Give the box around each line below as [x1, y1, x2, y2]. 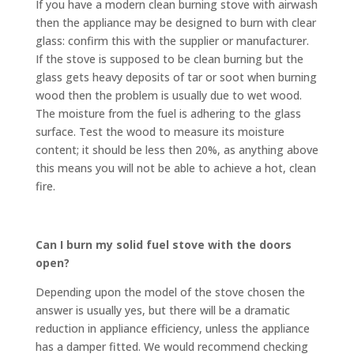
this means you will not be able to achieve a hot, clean [35, 160, 316, 175]
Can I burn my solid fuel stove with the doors [35, 236, 292, 252]
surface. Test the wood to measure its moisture [35, 123, 284, 139]
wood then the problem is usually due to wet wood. [35, 87, 302, 103]
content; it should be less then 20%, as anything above [35, 141, 318, 157]
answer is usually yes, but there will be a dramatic [35, 302, 290, 318]
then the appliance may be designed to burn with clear [35, 14, 316, 30]
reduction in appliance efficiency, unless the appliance [35, 320, 310, 336]
